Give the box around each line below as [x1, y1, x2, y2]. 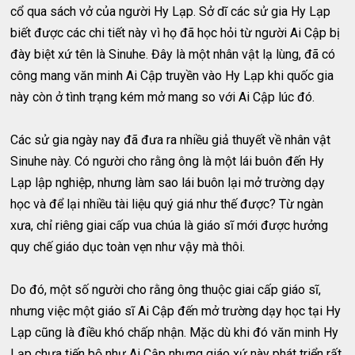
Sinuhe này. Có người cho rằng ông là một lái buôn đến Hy [10, 153, 325, 169]
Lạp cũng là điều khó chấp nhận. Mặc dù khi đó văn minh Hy [10, 324, 339, 340]
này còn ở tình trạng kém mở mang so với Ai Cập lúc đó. [10, 89, 315, 105]
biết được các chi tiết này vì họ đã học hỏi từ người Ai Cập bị [10, 25, 341, 40]
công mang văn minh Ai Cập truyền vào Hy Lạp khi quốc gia [10, 67, 334, 83]
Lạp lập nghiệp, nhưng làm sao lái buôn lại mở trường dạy [10, 174, 326, 190]
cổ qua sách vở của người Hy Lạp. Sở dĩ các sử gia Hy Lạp [10, 3, 331, 19]
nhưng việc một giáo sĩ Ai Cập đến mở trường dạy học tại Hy [10, 303, 342, 319]
